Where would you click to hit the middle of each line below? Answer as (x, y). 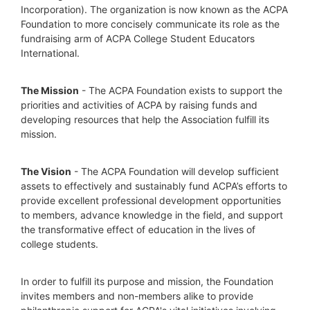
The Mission (50, 91)
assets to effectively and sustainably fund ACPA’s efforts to (154, 186)
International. (50, 53)
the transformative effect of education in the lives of (138, 230)
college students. (60, 244)
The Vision (46, 172)
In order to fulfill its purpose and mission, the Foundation (147, 282)
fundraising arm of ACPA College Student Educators (138, 39)
